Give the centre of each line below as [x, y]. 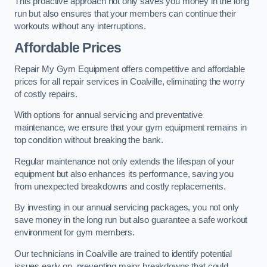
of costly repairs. [46, 94]
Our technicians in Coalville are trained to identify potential [123, 254]
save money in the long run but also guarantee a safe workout [131, 220]
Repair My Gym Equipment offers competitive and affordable [130, 69]
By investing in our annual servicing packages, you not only [127, 208]
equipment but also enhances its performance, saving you [124, 174]
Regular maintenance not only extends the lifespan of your [124, 161]
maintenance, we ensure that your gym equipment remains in [131, 128]
